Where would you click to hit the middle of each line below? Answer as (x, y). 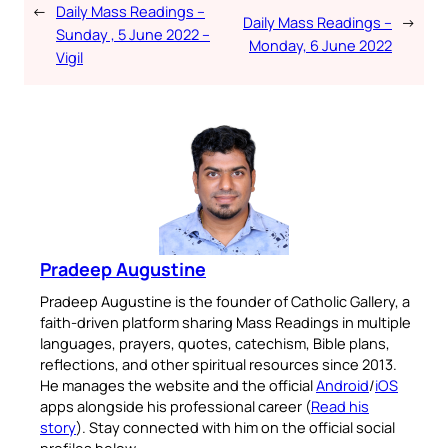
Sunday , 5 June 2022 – (133, 33)
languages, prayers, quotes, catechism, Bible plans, (215, 342)
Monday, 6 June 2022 (320, 45)
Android (342, 384)
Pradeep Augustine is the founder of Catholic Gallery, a (225, 300)
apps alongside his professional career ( (175, 405)
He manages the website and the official (178, 384)
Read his (340, 405)
